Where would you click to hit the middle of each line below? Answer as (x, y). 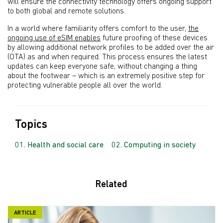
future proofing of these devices (154, 38)
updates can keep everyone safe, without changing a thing (102, 67)
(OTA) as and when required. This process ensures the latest (107, 57)
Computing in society (160, 145)
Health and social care (65, 145)
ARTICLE (25, 213)
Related (111, 185)
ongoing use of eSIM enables (54, 38)
